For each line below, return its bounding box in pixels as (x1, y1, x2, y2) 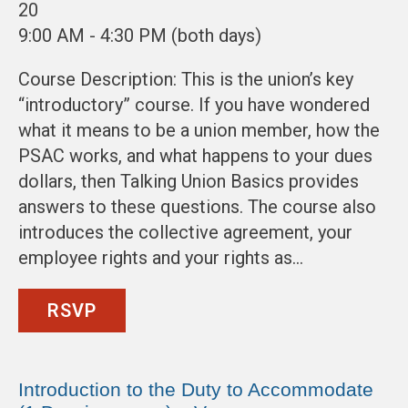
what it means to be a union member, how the (18, 119, 380, 142)
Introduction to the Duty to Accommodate (18, 379, 373, 401)
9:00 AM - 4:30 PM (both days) (18, 25, 261, 47)
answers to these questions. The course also (18, 196, 376, 219)
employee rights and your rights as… (18, 247, 303, 270)
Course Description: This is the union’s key (18, 68, 353, 91)
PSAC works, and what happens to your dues (18, 145, 372, 168)
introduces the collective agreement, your (18, 221, 352, 244)
